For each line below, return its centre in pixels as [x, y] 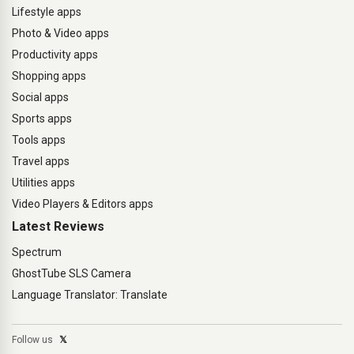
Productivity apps [55, 55]
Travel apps [41, 161]
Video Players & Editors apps [83, 204]
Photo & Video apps [60, 33]
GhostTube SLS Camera [72, 273]
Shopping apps [49, 76]
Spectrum [37, 252]
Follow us [34, 340]
